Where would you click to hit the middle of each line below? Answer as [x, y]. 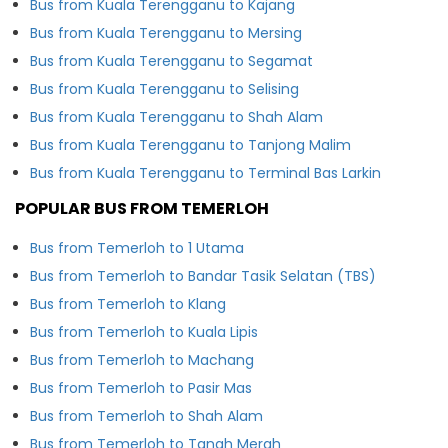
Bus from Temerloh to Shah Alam [146, 415]
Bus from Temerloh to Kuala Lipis [144, 331]
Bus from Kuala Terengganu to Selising [164, 88]
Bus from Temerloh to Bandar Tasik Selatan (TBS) [203, 275]
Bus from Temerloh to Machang [142, 359]
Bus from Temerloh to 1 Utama [137, 247]
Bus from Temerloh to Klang [128, 303]
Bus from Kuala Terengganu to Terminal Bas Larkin [205, 172]
